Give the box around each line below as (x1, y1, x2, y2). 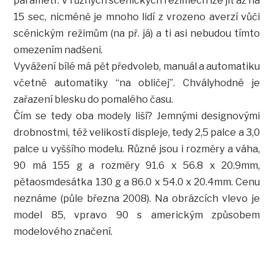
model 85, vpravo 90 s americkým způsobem (13, 209, 261, 221)
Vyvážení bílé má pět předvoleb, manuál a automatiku (13, 61, 261, 73)
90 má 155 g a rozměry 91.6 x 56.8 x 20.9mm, (13, 160, 261, 172)
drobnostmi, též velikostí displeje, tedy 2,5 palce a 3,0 (13, 127, 261, 139)
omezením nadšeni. (13, 44, 103, 56)
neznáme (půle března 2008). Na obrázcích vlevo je (13, 193, 261, 205)
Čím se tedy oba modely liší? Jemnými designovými (13, 110, 261, 122)
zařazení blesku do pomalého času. (13, 94, 174, 106)
